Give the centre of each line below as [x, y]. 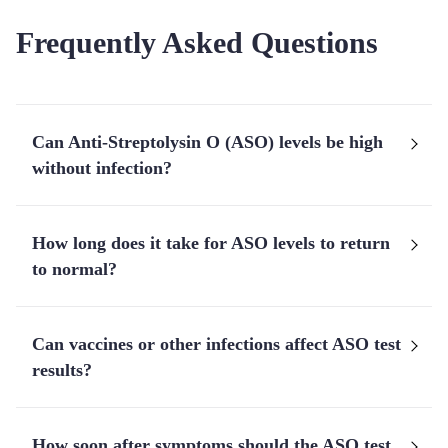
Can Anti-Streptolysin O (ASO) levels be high [207, 142]
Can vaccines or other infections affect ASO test [216, 344]
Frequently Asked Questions [197, 42]
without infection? [102, 168]
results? [62, 370]
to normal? [74, 269]
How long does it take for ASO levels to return [211, 243]
